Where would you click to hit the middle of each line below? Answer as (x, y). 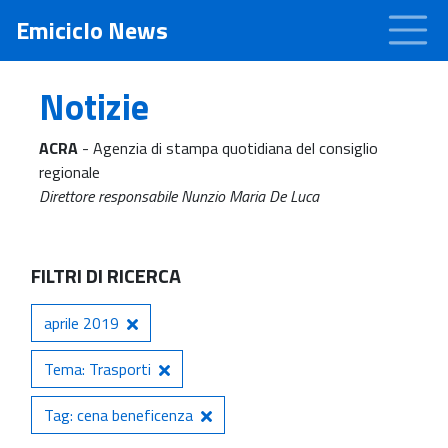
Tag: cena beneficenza (118, 414)
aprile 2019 (81, 322)
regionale (69, 171)
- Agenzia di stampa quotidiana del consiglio (228, 147)
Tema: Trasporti (97, 368)
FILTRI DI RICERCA (106, 275)
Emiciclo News (92, 30)
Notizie (94, 106)
